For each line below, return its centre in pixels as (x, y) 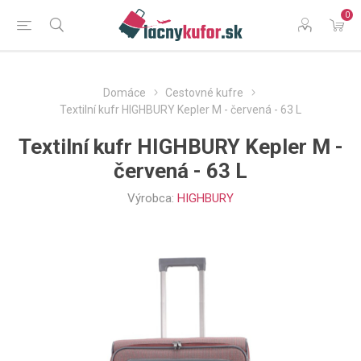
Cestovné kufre (204, 93)
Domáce (124, 93)
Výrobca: (151, 198)
